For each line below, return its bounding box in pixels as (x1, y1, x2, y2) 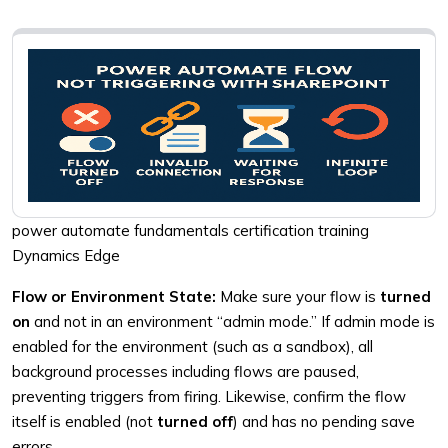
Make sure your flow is (216, 287, 380, 306)
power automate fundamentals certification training (12, 221, 369, 240)
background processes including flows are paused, (12, 362, 359, 381)
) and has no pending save (233, 412, 415, 431)
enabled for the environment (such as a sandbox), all (12, 337, 373, 356)
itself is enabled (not (12, 412, 157, 431)
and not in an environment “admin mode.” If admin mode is (30, 312, 435, 331)
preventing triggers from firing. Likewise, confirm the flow (12, 387, 406, 406)
